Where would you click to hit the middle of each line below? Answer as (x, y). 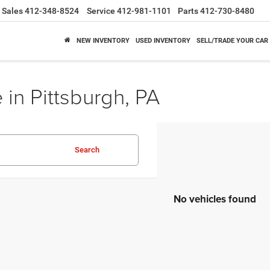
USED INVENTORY (163, 41)
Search (87, 150)
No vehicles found (215, 199)
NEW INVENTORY (103, 41)
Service (101, 11)
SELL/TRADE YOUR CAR (232, 41)
